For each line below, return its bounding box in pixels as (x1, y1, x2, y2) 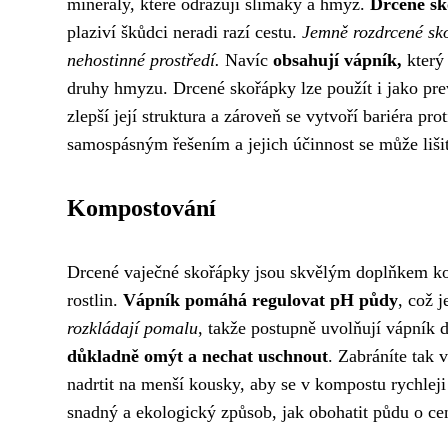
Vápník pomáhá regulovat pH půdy (123, 290, 398, 311)
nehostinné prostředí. (67, 50, 220, 71)
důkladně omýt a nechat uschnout (67, 346, 328, 367)
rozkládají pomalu (67, 318, 198, 339)
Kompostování (67, 195, 216, 222)
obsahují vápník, (273, 50, 402, 71)
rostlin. (67, 290, 123, 311)
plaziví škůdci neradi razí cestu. (67, 22, 302, 43)
